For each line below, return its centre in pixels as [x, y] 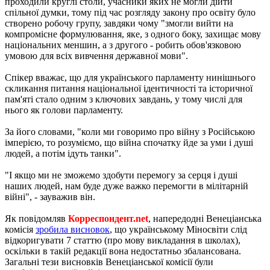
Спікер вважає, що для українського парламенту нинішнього [130, 77]
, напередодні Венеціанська [205, 218]
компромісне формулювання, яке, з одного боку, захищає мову [133, 34]
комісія [20, 229]
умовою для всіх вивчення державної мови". [96, 55]
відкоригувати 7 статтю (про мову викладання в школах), [123, 240]
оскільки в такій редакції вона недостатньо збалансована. [123, 251]
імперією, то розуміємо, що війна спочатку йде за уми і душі [129, 142]
